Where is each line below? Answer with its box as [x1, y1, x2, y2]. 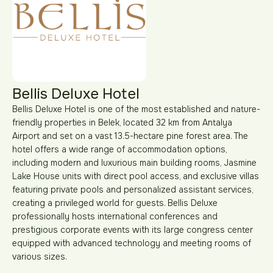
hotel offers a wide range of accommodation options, [12, 144, 227, 155]
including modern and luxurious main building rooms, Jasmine [12, 157, 257, 168]
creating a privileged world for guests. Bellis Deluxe [12, 197, 218, 208]
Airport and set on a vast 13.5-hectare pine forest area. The [12, 130, 248, 141]
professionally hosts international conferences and [12, 211, 218, 222]
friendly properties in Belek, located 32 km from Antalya [12, 117, 232, 128]
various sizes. [12, 251, 67, 262]
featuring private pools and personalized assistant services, [12, 184, 253, 195]
